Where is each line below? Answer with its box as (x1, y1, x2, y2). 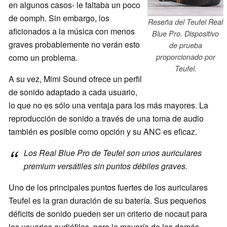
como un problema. (9, 52, 78, 64)
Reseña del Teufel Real (148, 17, 223, 27)
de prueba (169, 40, 202, 51)
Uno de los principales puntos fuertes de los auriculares (9, 181, 208, 194)
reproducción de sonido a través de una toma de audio (9, 112, 204, 125)
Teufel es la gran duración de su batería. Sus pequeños (9, 195, 206, 207)
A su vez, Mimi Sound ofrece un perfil (9, 73, 142, 85)
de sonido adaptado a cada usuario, (9, 86, 137, 98)
